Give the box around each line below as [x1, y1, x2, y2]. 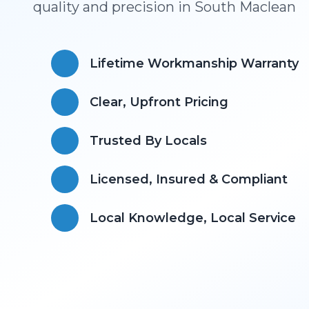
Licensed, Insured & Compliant [90, 172, 288, 187]
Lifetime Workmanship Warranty [90, 56, 299, 71]
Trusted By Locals [90, 133, 207, 148]
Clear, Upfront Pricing [90, 94, 228, 110]
